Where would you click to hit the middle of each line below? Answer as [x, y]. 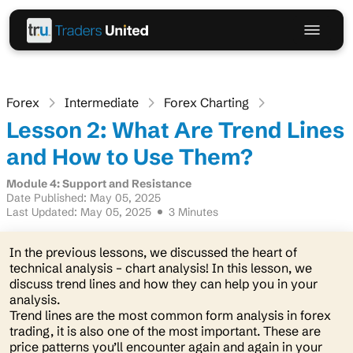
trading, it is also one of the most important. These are [165, 331]
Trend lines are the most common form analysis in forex [170, 315]
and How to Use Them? [130, 157]
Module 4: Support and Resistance [99, 184]
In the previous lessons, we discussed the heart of [153, 252]
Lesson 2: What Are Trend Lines [175, 130]
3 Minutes [193, 212]
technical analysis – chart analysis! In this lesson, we [161, 268]
